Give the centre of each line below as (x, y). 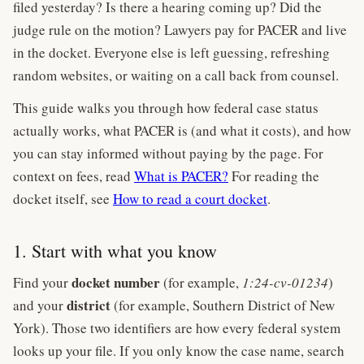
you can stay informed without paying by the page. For (168, 153)
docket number (116, 282)
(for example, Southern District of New (223, 305)
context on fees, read (74, 176)
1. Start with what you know (115, 251)
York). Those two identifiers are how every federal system (177, 328)
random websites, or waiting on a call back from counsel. (176, 75)
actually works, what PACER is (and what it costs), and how (182, 130)
